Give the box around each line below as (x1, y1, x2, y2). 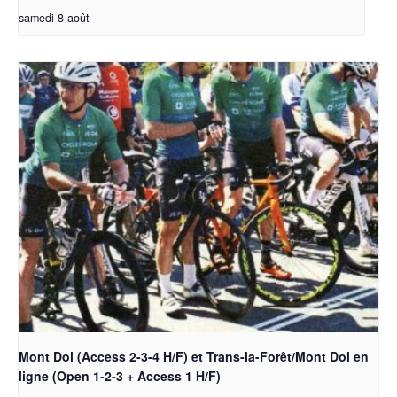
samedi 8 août (19, 10, 90, 27)
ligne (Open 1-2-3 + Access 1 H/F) (19, 366, 221, 385)
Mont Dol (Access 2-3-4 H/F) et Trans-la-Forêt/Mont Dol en (19, 346, 369, 365)
